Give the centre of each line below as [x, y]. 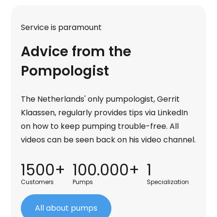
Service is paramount [62, 28]
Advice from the [76, 52]
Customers [38, 182]
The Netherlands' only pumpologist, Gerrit [101, 99]
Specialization [168, 182]
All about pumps [66, 208]
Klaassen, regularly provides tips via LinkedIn [105, 113]
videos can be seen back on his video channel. [108, 140]
